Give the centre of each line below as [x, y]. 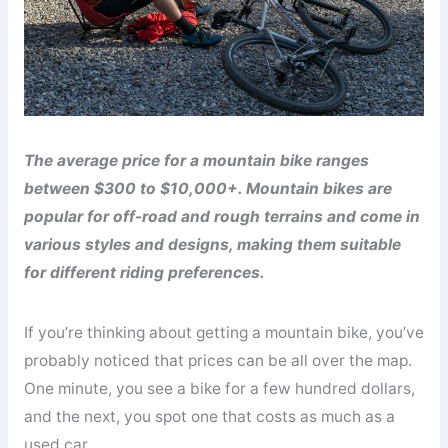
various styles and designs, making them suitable [212, 245]
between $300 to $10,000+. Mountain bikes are [207, 189]
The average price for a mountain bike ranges [196, 161]
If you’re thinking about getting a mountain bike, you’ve [223, 332]
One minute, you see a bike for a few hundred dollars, [219, 388]
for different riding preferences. [144, 273]
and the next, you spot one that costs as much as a [209, 416]
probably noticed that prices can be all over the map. [217, 360]
